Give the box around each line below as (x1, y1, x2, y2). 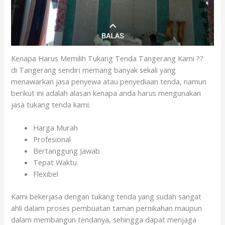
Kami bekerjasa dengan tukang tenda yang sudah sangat (11, 191, 202, 202)
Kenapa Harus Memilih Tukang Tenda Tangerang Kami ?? (11, 53, 204, 64)
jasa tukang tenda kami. (11, 99, 91, 110)
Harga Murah (33, 123, 78, 133)
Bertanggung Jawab (33, 146, 100, 156)
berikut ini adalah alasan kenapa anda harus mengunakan (11, 88, 201, 98)
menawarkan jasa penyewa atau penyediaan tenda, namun (11, 76, 207, 87)
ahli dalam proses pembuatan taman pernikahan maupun (11, 203, 202, 213)
